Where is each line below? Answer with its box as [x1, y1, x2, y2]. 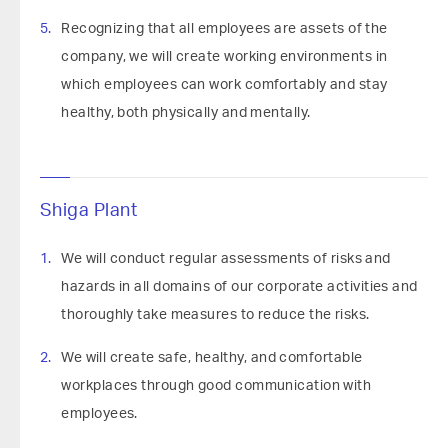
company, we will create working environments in [61, 50, 388, 64]
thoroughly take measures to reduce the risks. [61, 308, 370, 322]
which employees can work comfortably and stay [61, 78, 388, 92]
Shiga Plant [40, 202, 137, 220]
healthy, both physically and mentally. [61, 106, 311, 120]
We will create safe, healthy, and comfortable [61, 351, 363, 365]
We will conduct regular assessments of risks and [61, 252, 391, 266]
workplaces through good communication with [61, 379, 372, 393]
